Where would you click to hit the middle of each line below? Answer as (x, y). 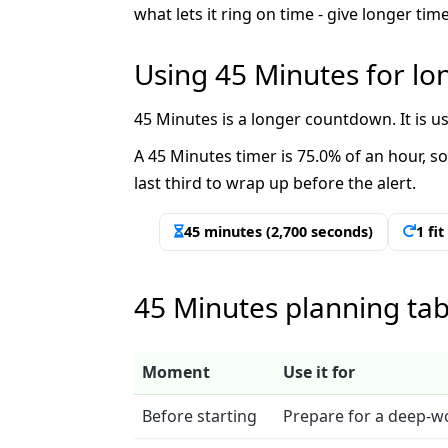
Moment (176, 371)
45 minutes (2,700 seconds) (278, 231)
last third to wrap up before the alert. (275, 182)
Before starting (199, 415)
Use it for (319, 371)
